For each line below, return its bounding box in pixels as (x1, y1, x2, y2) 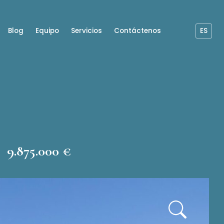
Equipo (35, 26, 59, 35)
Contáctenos (114, 26, 161, 35)
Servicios (71, 26, 102, 35)
